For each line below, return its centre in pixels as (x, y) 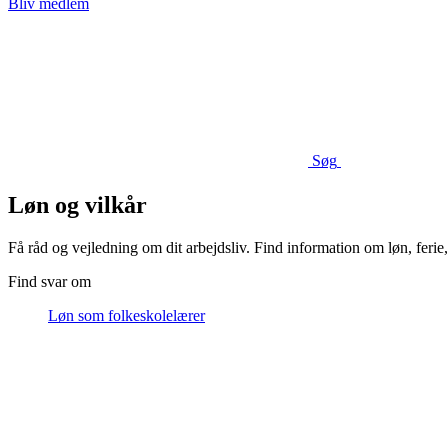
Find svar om (49, 281)
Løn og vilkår (77, 204)
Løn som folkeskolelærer (126, 315)
